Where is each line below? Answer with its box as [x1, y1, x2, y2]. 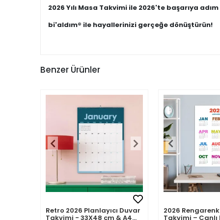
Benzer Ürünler [40, 64, 100, 76]
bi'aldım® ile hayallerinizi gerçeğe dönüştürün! [48, 20, 213, 29]
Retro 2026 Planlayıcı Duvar [46, 206, 140, 215]
